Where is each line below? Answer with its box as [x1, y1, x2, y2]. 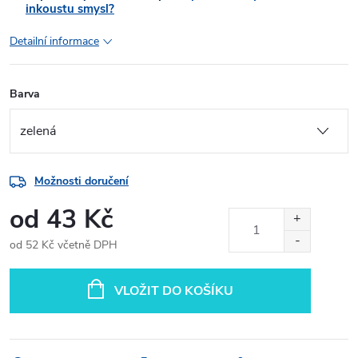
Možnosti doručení [34, 173, 129, 189]
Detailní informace [10, 34, 99, 49]
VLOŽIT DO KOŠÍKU [113, 282, 233, 300]
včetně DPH [54, 237, 117, 253]
